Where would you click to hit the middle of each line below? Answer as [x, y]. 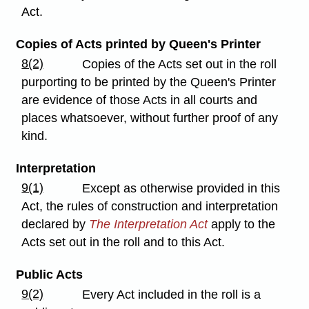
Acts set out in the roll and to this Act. [123, 242]
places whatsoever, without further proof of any [150, 118]
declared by [56, 225]
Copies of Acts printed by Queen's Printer [138, 44]
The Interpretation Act [149, 225]
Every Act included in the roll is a [172, 295]
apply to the [242, 225]
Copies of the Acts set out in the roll [180, 64]
